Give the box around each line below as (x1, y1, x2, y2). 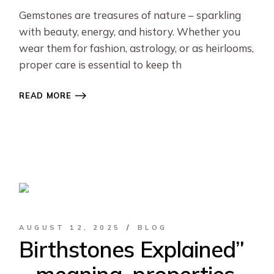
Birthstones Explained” (19, 235, 245, 263)
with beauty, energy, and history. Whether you (19, 25, 241, 38)
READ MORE (19, 91, 72, 100)
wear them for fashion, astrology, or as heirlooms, (19, 42, 254, 54)
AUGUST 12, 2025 (19, 223, 121, 232)
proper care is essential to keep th (19, 58, 182, 71)
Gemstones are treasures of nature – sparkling (19, 9, 242, 21)
